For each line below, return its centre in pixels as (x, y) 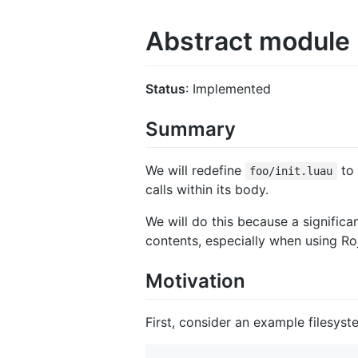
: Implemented (228, 88)
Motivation (195, 280)
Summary (191, 129)
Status (165, 88)
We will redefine (195, 170)
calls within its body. (207, 189)
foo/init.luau (291, 171)
